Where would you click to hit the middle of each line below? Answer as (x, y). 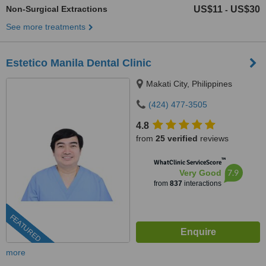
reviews (213, 138)
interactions (202, 183)
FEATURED (25, 228)
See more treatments (46, 27)
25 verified (177, 138)
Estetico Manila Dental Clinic (79, 63)
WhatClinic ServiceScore (187, 162)
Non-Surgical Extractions (57, 9)
